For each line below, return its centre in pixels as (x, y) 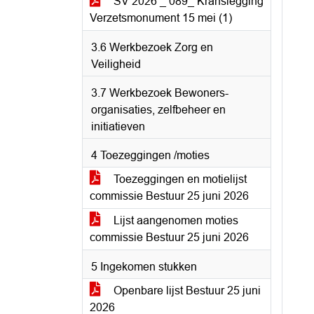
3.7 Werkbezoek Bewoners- (160, 93)
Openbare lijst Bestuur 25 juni (186, 291)
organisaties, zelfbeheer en (158, 110)
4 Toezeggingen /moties (150, 155)
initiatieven (118, 127)
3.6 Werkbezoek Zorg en (152, 47)
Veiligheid (116, 64)
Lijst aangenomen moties (175, 220)
